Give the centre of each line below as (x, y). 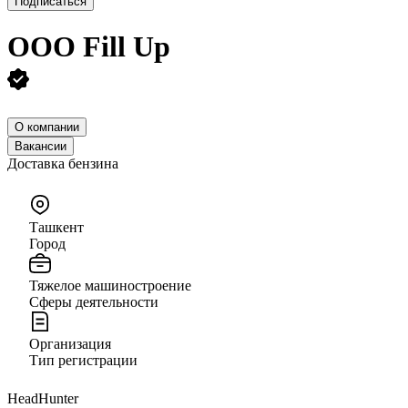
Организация (70, 343)
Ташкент (56, 227)
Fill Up (127, 47)
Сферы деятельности (94, 301)
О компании (47, 127)
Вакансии (41, 146)
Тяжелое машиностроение (110, 285)
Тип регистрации (83, 360)
